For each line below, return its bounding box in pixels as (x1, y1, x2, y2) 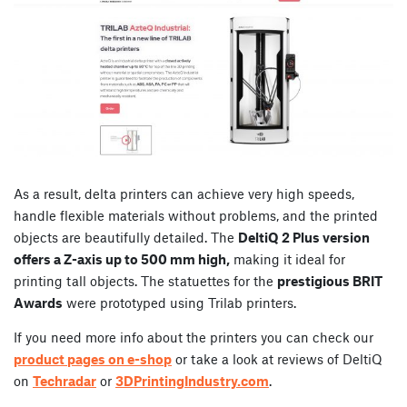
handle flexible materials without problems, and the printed (14, 206, 378, 223)
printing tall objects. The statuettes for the (14, 272, 277, 289)
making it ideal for (230, 250, 345, 267)
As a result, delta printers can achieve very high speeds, (14, 184, 354, 202)
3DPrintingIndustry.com (115, 372, 269, 389)
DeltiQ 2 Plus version (238, 228, 370, 245)
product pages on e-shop (14, 350, 172, 367)
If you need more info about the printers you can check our (14, 328, 373, 345)
